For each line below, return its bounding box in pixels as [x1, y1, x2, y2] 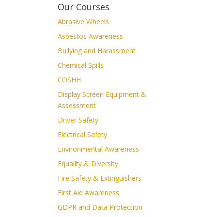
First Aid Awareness [58, 187, 120, 197]
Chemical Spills [58, 60, 104, 70]
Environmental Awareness [58, 144, 139, 154]
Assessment [58, 100, 96, 110]
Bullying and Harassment [58, 46, 136, 55]
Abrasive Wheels [58, 16, 109, 26]
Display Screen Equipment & [58, 89, 147, 99]
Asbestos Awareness [58, 31, 124, 41]
